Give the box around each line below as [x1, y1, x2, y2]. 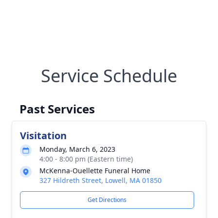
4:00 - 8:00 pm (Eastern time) [39, 154, 133, 163]
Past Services [19, 101, 95, 117]
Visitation [20, 129, 67, 142]
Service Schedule [41, 64, 177, 88]
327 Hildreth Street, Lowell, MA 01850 [39, 176, 162, 185]
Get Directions [88, 196, 127, 204]
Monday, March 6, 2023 [39, 145, 115, 154]
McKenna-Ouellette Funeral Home [39, 166, 150, 175]
